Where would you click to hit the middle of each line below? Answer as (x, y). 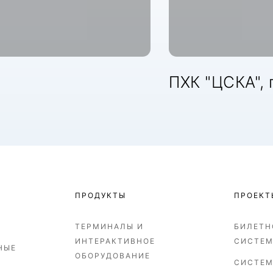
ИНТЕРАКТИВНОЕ (115, 241)
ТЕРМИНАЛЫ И (109, 226)
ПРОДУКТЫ (101, 195)
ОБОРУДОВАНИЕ (113, 256)
